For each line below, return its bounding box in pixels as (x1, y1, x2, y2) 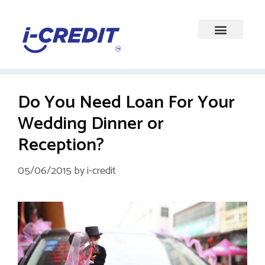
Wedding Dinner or (18, 109, 164, 139)
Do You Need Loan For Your (18, 88, 235, 118)
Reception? (18, 131, 104, 160)
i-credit (87, 162, 116, 180)
